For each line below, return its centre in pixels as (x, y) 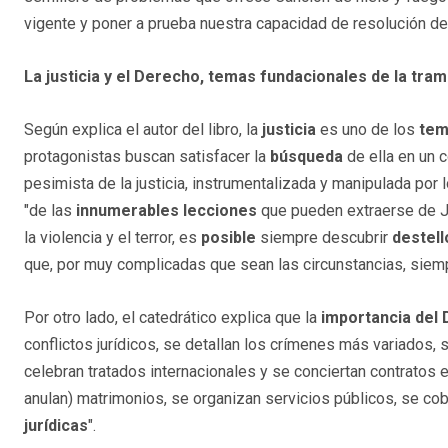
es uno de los (367, 130)
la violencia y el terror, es (112, 238)
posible (228, 238)
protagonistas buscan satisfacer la (147, 157)
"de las (50, 211)
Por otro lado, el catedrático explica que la (172, 318)
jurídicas (56, 426)
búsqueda (306, 157)
